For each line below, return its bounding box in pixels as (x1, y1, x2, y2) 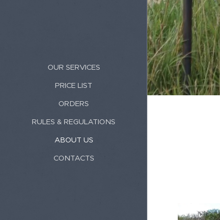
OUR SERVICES (47, 62, 100, 72)
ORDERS (58, 98, 89, 108)
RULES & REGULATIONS (32, 116, 115, 126)
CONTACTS (53, 153, 94, 163)
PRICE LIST (55, 80, 92, 90)
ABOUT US (54, 135, 93, 144)
